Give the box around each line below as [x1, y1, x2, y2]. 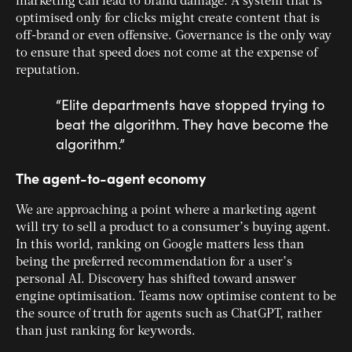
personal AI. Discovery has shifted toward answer [16, 273, 296, 287]
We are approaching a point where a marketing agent [16, 204, 317, 218]
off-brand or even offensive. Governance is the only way [16, 30, 332, 43]
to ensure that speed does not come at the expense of [16, 47, 317, 60]
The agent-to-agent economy [16, 168, 206, 189]
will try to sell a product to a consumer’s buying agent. [16, 222, 331, 235]
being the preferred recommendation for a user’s [16, 256, 292, 269]
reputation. [16, 64, 80, 78]
